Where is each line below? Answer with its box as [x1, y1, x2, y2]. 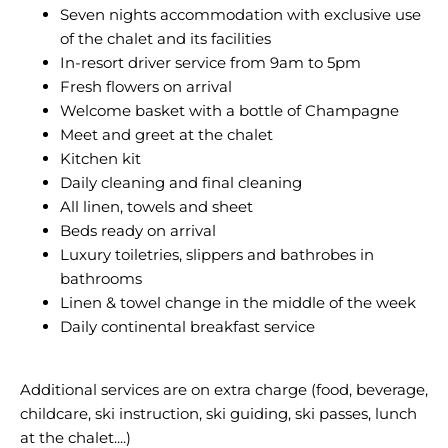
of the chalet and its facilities [60, 29, 271, 48]
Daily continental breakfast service [60, 317, 315, 336]
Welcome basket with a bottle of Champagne [60, 101, 399, 120]
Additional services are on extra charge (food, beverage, [20, 380, 428, 399]
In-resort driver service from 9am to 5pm [60, 53, 361, 72]
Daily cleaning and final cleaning [60, 173, 302, 192]
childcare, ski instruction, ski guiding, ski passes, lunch [20, 404, 417, 423]
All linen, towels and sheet [60, 197, 253, 216]
